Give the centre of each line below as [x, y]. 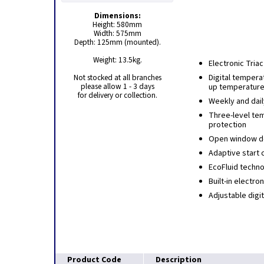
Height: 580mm [117, 24]
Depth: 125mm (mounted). [117, 42]
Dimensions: [117, 16]
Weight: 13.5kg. [117, 60]
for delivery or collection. [117, 95]
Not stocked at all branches [117, 77]
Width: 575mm [117, 33]
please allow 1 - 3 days [117, 86]
